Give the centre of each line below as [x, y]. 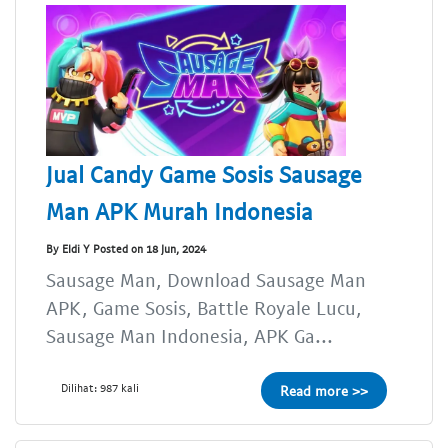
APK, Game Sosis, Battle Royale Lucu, [204, 307]
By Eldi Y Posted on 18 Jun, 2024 [126, 249]
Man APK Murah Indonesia [179, 210]
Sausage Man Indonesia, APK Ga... [189, 335]
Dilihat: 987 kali [100, 387]
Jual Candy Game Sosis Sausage [204, 173]
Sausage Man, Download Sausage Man [206, 279]
